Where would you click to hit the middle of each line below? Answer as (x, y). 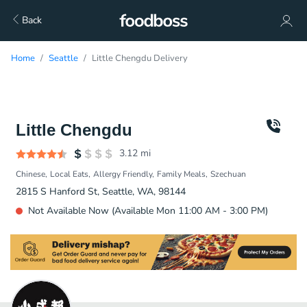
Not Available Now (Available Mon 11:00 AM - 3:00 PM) (148, 211)
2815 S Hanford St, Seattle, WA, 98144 (101, 192)
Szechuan (228, 174)
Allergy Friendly (123, 174)
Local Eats (69, 174)
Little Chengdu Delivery (140, 58)
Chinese (30, 174)
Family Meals (181, 174)
